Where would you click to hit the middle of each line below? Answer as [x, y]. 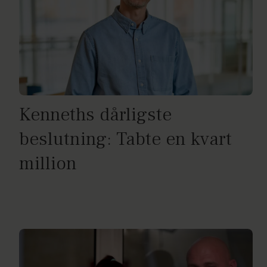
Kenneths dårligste [95, 114]
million [48, 163]
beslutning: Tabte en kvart [125, 139]
